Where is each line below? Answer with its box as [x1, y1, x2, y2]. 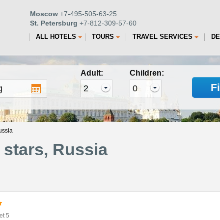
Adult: [81, 69, 103, 77]
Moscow [30, 10, 58, 18]
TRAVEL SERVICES [133, 33, 192, 40]
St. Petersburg [30, 19, 78, 27]
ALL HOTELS [36, 33, 76, 40]
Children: [130, 69, 164, 77]
